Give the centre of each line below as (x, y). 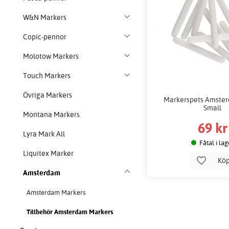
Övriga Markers (48, 95)
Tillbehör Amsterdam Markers (70, 212)
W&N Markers (45, 18)
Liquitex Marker (49, 154)
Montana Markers (52, 115)
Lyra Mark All (44, 134)
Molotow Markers (51, 56)
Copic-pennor (45, 37)
